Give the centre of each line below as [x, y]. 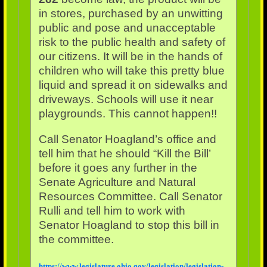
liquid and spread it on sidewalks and [133, 85]
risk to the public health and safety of [132, 42]
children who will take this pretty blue [131, 70]
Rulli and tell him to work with [112, 210]
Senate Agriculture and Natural [117, 182]
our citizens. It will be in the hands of [130, 56]
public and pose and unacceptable [127, 27]
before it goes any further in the [118, 167]
